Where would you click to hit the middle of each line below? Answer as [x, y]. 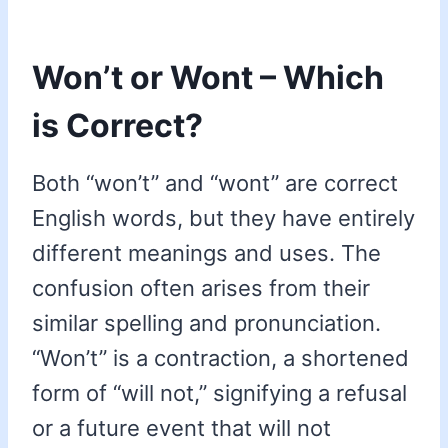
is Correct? [117, 126]
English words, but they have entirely [223, 218]
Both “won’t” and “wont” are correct [215, 183]
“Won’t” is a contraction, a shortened [220, 358]
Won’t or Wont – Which [208, 78]
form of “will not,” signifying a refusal [219, 393]
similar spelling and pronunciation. [206, 323]
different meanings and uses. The [206, 253]
